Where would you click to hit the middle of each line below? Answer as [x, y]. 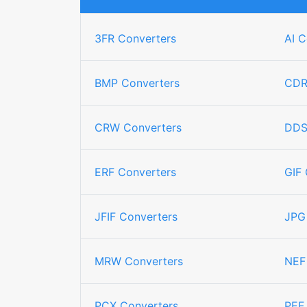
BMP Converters [137, 83]
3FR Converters [135, 38]
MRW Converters [139, 261]
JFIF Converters [136, 217]
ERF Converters [135, 172]
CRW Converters [138, 127]
